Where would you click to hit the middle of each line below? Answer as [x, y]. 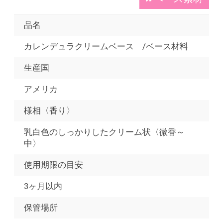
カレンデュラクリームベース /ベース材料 [106, 47]
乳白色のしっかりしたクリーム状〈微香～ [104, 132]
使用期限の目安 [54, 165]
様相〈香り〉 [49, 111]
